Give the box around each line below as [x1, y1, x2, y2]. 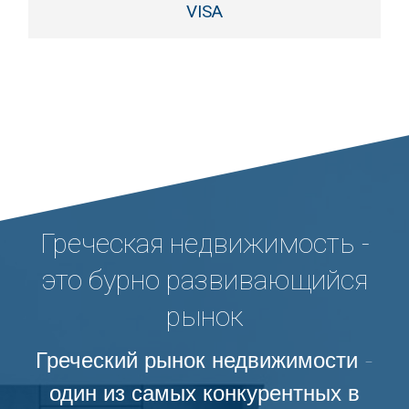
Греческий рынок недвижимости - [36, 348, 373, 373]
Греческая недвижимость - [39, 227, 370, 259]
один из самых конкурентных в [49, 381, 360, 406]
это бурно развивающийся [41, 264, 368, 296]
